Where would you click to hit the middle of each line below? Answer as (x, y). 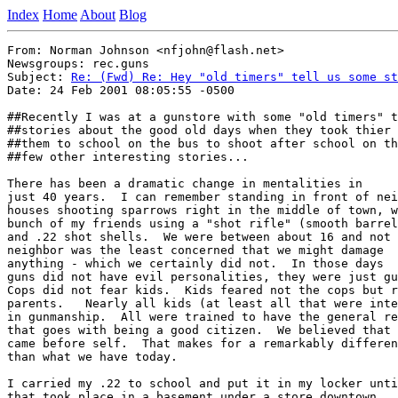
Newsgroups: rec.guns (78, 64)
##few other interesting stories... (128, 157)
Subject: (39, 77)
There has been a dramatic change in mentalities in (185, 183)
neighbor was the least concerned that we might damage (195, 250)
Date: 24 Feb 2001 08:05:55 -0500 (121, 90)
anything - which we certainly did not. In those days (195, 263)
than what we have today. (96, 357)
